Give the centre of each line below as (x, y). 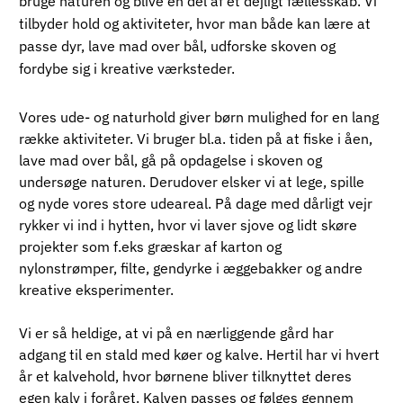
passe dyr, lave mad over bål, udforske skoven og (177, 46)
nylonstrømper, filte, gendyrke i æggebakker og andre (192, 268)
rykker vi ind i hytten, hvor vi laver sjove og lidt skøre (189, 224)
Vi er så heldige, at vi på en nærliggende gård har (178, 332)
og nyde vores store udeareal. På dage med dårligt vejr (197, 203)
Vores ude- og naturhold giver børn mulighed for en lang (200, 116)
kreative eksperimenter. (96, 289)
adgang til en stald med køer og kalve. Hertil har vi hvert (201, 354)
